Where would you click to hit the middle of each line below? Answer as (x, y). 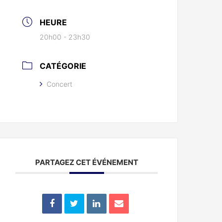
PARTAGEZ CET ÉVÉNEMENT (86, 163)
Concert (60, 84)
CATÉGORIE (63, 66)
